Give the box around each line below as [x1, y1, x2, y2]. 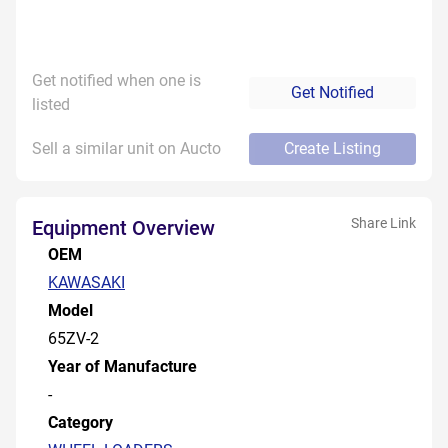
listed [32, 95, 70, 114]
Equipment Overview [32, 216, 215, 240]
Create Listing [284, 139, 381, 158]
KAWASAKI [48, 273, 125, 292]
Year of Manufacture [48, 357, 197, 376]
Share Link [351, 215, 416, 231]
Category [48, 413, 113, 432]
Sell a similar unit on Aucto [32, 139, 221, 158]
